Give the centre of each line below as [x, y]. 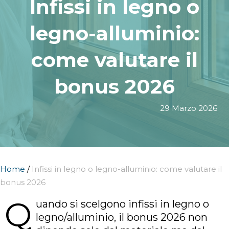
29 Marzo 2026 [189, 108]
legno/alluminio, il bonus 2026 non [122, 217]
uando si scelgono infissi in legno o [122, 204]
